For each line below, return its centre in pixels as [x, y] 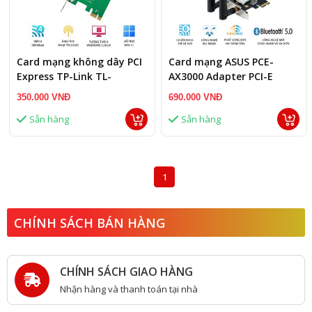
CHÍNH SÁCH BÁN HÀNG [89, 223]
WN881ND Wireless [62, 91]
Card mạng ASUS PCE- [221, 62]
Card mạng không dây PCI [79, 62]
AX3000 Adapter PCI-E [221, 76]
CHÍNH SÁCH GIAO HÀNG [126, 271]
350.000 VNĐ [44, 97]
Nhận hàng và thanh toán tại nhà [129, 289]
